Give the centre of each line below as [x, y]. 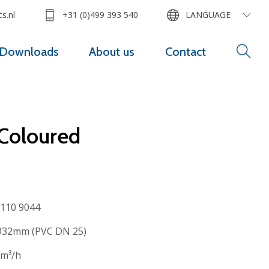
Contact [185, 52]
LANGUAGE [208, 15]
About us [112, 52]
